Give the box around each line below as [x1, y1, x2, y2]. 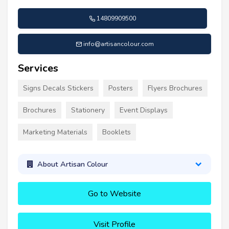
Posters [108, 83, 133, 93]
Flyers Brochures [148, 83, 202, 93]
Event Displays [120, 105, 168, 115]
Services [18, 61, 58, 75]
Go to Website [88, 188, 141, 200]
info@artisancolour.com [83, 39, 154, 48]
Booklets [102, 127, 131, 137]
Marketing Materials [23, 127, 87, 137]
